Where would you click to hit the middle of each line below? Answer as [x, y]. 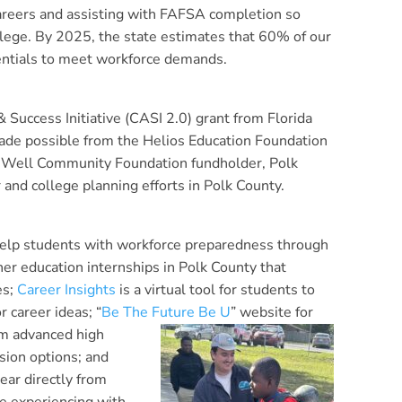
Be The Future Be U [166, 312]
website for [276, 312]
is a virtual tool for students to [215, 290]
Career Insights [66, 290]
